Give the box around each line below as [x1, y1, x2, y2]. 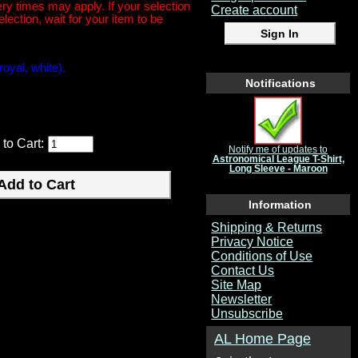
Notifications [245, 76, 316, 89]
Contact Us [211, 263, 275, 277]
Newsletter [211, 292, 272, 306]
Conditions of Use [211, 249, 313, 263]
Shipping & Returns [211, 220, 323, 234]
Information [249, 198, 312, 212]
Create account [211, 2, 298, 17]
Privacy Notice [211, 234, 294, 249]
